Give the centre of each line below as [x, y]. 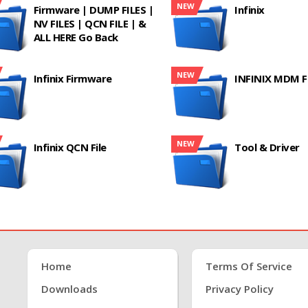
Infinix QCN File [70, 147]
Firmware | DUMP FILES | [93, 10]
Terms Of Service [249, 266]
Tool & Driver [267, 147]
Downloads [69, 289]
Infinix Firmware [73, 78]
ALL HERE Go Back [76, 37]
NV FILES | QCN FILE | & [90, 23]
